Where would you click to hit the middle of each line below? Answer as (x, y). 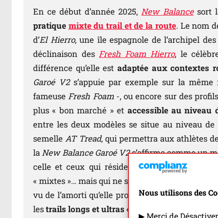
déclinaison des (64, 54)
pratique (51, 26)
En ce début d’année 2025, (87, 12)
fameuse (51, 96)
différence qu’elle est (75, 68)
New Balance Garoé (79, 153)
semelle (49, 139)
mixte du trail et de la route (122, 26)
